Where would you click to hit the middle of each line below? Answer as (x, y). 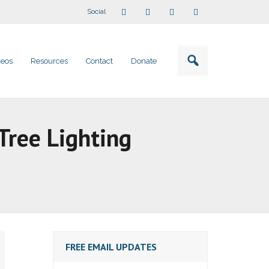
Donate (144, 61)
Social (96, 11)
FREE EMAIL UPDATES (111, 247)
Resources (49, 61)
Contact (99, 61)
